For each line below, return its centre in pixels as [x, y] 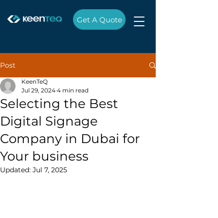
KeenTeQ [35, 82]
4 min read [73, 90]
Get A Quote [99, 19]
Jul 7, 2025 [50, 170]
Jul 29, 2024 [38, 90]
